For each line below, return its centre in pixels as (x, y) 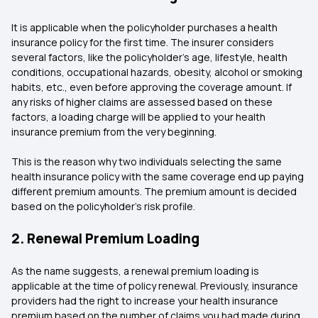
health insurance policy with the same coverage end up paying (158, 176)
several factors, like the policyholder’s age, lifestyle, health (149, 57)
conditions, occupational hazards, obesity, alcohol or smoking (157, 72)
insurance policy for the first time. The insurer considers (143, 42)
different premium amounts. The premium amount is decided (154, 191)
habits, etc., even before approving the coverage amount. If (152, 87)
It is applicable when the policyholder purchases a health (144, 27)
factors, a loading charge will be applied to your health (138, 117)
